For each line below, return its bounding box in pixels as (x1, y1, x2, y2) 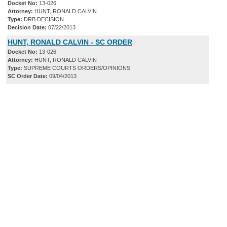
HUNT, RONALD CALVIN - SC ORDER (8, 38, 132, 47)
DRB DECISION (22, 16, 64, 23)
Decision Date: (8, 24, 47, 31)
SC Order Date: (8, 73, 48, 80)
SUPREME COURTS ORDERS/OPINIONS (22, 65, 130, 71)
